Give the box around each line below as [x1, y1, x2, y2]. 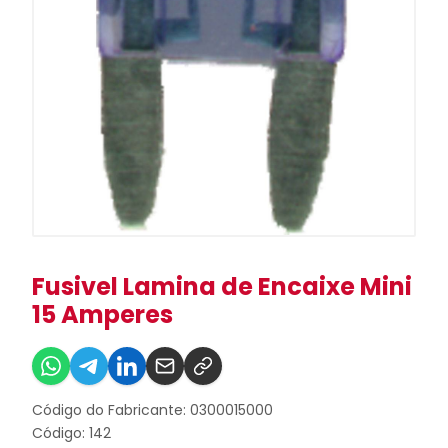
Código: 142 [32, 423, 111, 443]
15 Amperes [32, 298, 173, 331]
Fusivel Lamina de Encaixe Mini [32, 270, 412, 303]
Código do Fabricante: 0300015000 [32, 400, 273, 420]
